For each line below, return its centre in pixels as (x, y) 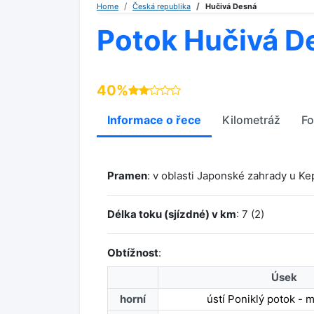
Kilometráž (251, 120)
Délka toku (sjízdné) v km (172, 214)
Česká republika (162, 6)
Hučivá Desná (231, 6)
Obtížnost (133, 253)
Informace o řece (154, 120)
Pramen (127, 176)
